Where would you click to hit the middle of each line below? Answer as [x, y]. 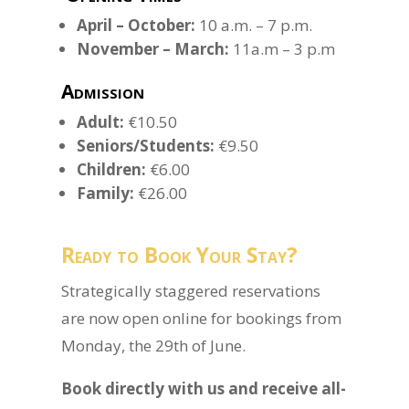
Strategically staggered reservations [191, 291]
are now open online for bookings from [202, 318]
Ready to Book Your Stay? [180, 255]
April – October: [136, 25]
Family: [106, 193]
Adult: [101, 122]
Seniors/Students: [146, 146]
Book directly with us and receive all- [204, 388]
